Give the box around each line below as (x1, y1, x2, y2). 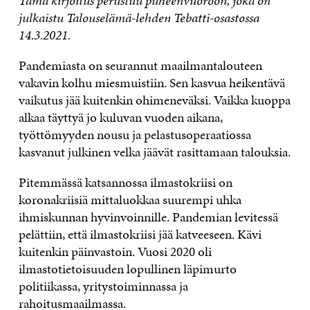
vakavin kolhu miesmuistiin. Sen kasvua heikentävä (18, 73, 285, 92)
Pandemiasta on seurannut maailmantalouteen (18, 55, 262, 75)
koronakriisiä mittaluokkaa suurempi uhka (18, 190, 241, 209)
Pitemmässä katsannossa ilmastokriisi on (18, 172, 232, 192)
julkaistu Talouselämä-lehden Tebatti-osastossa (18, 8, 259, 27)
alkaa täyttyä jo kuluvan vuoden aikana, (18, 107, 223, 127)
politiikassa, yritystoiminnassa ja (18, 276, 188, 295)
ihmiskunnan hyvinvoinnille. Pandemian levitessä (18, 207, 278, 226)
